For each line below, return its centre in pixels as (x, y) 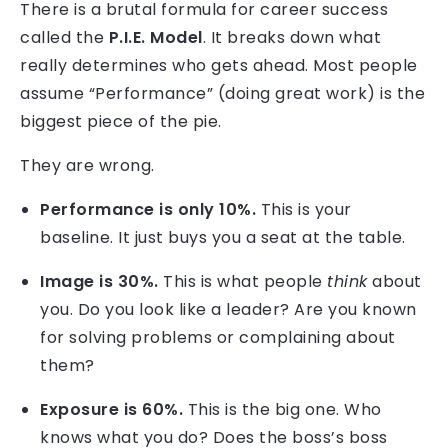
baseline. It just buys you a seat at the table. (223, 238)
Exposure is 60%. (111, 410)
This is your (304, 210)
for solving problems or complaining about (218, 338)
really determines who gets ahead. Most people (219, 66)
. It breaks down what (291, 38)
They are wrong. (87, 166)
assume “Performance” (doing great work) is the (222, 94)
